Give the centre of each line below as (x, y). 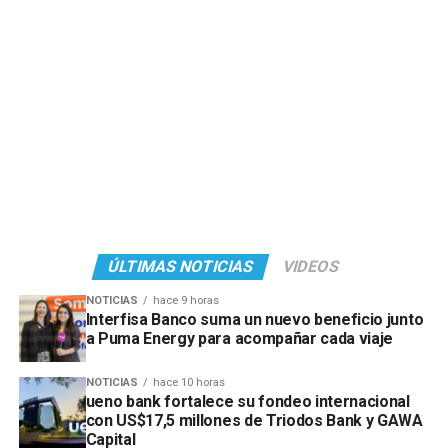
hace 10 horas (188, 382)
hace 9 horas (185, 300)
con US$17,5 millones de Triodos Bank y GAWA (254, 420)
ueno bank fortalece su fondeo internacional (247, 401)
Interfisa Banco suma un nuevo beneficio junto (254, 319)
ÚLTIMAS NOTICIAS (181, 266)
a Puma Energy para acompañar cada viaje (239, 338)
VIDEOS (312, 266)
